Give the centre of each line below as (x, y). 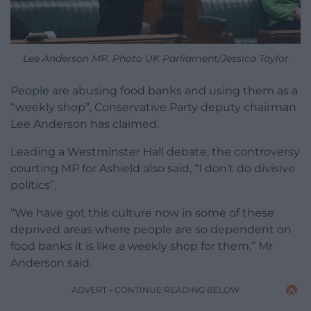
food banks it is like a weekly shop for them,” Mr (142, 246)
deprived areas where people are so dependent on (151, 230)
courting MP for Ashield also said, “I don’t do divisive (153, 169)
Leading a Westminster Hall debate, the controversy (155, 152)
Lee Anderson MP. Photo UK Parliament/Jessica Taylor (155, 59)
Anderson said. (51, 263)
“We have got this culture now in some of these (142, 213)
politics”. (33, 185)
